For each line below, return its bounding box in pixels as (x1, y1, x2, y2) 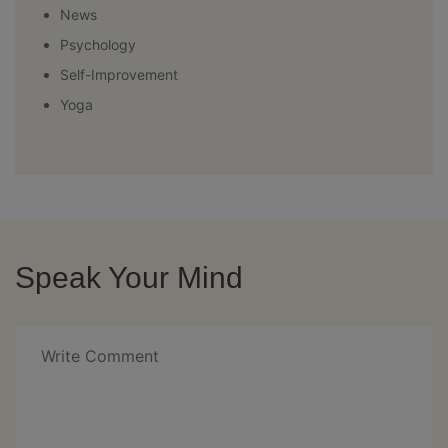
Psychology (60, 36, 136, 53)
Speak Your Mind (15, 261, 243, 294)
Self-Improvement (60, 66, 178, 83)
